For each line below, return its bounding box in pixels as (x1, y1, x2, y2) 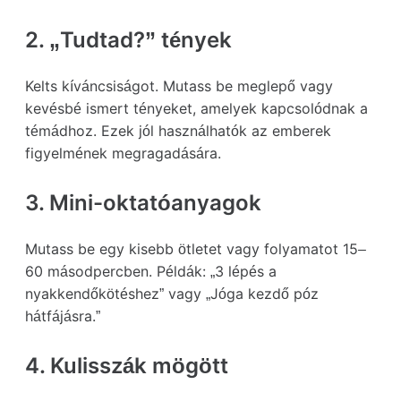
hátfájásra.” (25, 306, 100, 325)
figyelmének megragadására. (25, 143, 221, 162)
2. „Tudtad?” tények (25, 26, 232, 53)
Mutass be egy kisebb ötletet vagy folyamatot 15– (25, 239, 366, 258)
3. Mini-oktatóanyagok (25, 189, 261, 216)
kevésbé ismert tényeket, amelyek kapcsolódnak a (25, 98, 368, 117)
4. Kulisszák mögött (25, 352, 228, 379)
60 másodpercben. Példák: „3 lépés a (25, 261, 277, 280)
